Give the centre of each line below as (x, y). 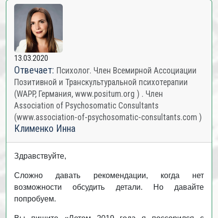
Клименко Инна (45, 128)
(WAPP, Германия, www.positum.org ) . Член (89, 94)
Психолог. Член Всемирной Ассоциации (127, 71)
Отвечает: (35, 70)
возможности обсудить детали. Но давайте (109, 187)
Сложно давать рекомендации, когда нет (109, 175)
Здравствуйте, (40, 156)
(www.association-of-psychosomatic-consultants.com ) (108, 117)
